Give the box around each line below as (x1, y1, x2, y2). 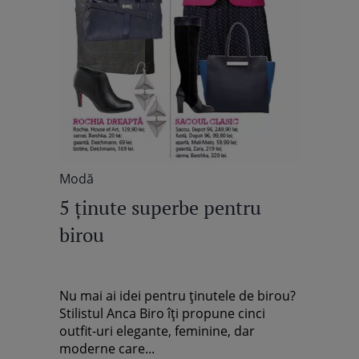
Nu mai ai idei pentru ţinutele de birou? (59, 287, 296, 305)
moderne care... (59, 340, 155, 357)
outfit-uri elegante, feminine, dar (59, 322, 255, 340)
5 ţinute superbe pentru (59, 195, 261, 220)
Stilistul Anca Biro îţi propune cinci (59, 305, 265, 322)
